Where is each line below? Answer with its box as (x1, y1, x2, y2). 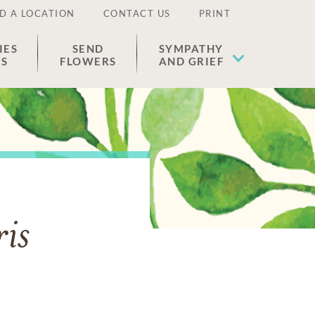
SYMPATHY (158, 42, 224, 55)
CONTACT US (103, 8, 171, 19)
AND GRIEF (158, 55, 224, 67)
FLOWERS (60, 55, 117, 67)
